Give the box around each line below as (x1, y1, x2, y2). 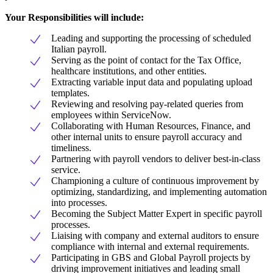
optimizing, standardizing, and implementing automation (51, 186, 267, 197)
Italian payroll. (51, 44, 107, 55)
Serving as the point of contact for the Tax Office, (51, 55, 241, 66)
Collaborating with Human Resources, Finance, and (51, 121, 250, 132)
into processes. (51, 197, 107, 208)
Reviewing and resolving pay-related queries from (51, 99, 243, 110)
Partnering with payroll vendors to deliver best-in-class (51, 154, 260, 165)
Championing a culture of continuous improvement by (51, 175, 259, 186)
